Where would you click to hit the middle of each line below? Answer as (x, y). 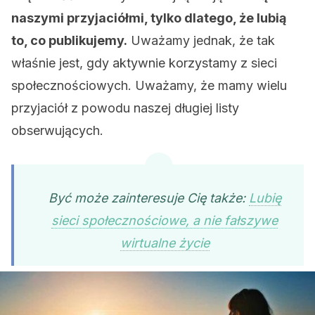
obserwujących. (57, 130)
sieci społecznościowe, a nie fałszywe (165, 220)
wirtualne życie (165, 243)
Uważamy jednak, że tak (201, 40)
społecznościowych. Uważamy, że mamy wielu (149, 85)
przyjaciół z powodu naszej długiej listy (125, 108)
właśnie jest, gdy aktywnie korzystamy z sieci (144, 63)
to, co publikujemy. (69, 40)
